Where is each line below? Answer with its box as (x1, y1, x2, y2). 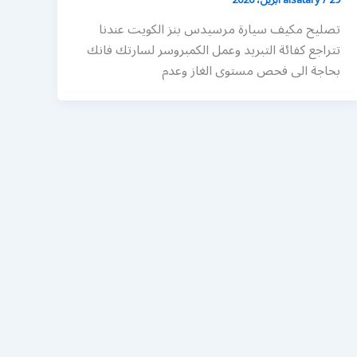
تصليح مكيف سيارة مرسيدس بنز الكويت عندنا (98, 16, 340, 44)
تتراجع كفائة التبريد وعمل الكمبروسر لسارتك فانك (86, 37, 340, 65)
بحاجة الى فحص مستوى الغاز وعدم (161, 57, 340, 85)
